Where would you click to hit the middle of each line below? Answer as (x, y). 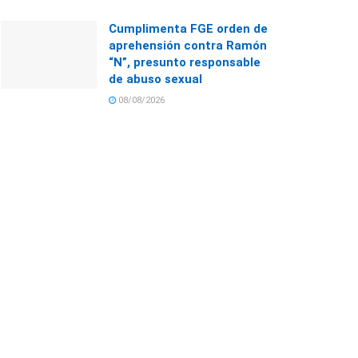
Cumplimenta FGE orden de (188, 28)
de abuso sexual (155, 79)
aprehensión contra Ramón (188, 45)
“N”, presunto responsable (185, 62)
